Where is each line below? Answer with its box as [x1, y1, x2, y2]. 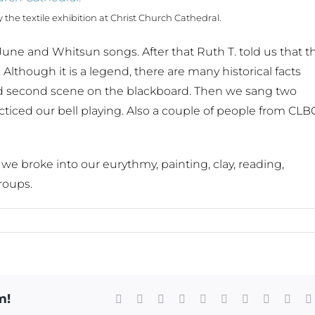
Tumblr [227, 292, 259, 304]
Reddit [164, 292, 193, 304]
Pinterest [248, 292, 286, 304]
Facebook [122, 292, 165, 304]
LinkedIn [185, 292, 226, 304]
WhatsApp [206, 292, 254, 304]
